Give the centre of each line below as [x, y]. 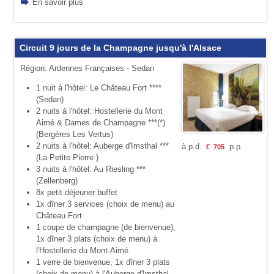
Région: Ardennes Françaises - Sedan [87, 68]
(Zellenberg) [57, 181]
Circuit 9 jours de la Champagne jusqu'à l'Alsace [120, 47]
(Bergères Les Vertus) [74, 134]
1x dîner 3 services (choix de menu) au [105, 204]
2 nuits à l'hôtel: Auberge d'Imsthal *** [102, 146]
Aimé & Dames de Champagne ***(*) [100, 123]
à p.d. [193, 147]
